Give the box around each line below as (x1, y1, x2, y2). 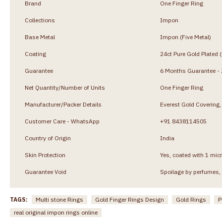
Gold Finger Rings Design (95, 195, 164, 203)
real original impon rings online (14, 208, 98, 216)
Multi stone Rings (36, 195, 83, 203)
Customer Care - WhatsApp (25, 117, 100, 125)
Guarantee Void (25, 167, 66, 175)
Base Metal (25, 33, 55, 41)
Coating (25, 50, 46, 57)
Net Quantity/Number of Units (25, 83, 105, 91)
